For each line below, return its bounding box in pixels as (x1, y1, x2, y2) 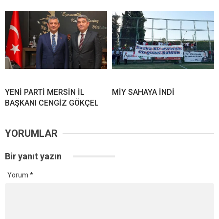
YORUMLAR (5, 128, 58, 140)
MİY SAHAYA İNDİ (112, 88, 175, 97)
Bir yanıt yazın (5, 151, 64, 162)
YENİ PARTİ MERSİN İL (5, 88, 85, 97)
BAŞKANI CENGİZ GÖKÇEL (5, 98, 99, 108)
